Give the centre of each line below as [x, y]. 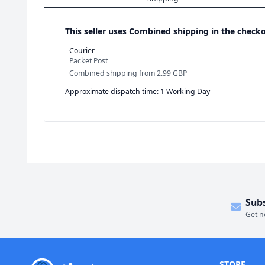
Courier [82, 51]
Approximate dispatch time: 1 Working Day [138, 91]
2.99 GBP [172, 73]
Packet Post [88, 61]
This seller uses [97, 31]
